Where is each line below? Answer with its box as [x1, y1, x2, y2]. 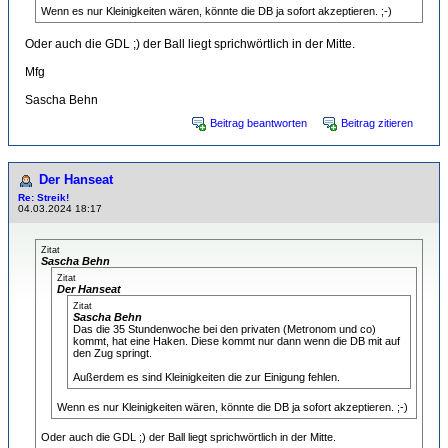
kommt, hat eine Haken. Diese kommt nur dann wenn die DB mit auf [73, 335, 400, 348]
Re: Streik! [18, 192, 69, 204]
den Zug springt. [73, 347, 152, 360]
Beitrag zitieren [341, 117, 413, 130]
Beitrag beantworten [210, 117, 307, 130]
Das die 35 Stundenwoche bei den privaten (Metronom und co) [73, 323, 376, 336]
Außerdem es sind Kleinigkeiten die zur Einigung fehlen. [73, 371, 340, 384]
